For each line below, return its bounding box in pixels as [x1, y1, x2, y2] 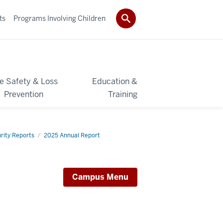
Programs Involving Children [13, 13, 106, 23]
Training [108, 89, 137, 100]
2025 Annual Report [44, 131, 100, 139]
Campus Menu [72, 171, 128, 182]
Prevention [4, 89, 44, 100]
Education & [92, 76, 137, 87]
